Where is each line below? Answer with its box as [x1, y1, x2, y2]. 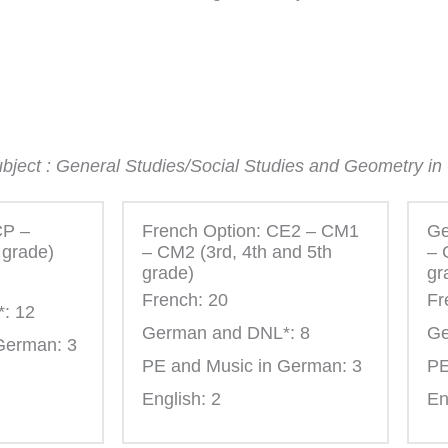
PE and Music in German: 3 [142, 355, 362, 376]
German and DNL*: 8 [142, 322, 310, 343]
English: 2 [142, 388, 221, 409]
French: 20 [142, 289, 228, 310]
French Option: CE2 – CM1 [142, 220, 359, 241]
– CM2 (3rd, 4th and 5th [142, 241, 332, 262]
